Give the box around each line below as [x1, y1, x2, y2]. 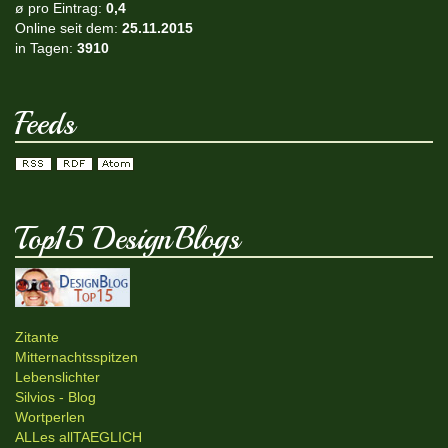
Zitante [15, 329, 59, 346]
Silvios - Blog [15, 389, 96, 406]
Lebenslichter [15, 369, 100, 386]
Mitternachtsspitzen [15, 349, 138, 366]
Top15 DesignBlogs [15, 219, 240, 258]
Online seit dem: [15, 19, 122, 36]
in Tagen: [15, 39, 77, 56]
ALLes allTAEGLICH [15, 429, 142, 446]
